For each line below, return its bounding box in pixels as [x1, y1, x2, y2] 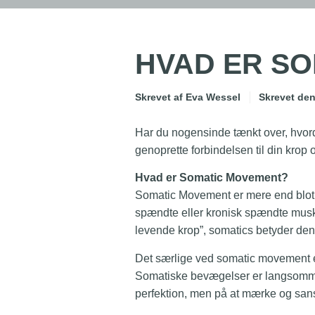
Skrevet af [135, 91, 183, 103]
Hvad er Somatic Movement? [135, 172, 288, 184]
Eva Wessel [183, 91, 240, 103]
